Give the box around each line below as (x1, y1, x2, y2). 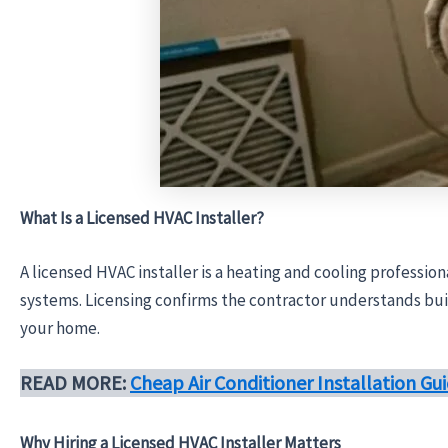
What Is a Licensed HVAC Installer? (20, 207, 264, 230)
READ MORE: (20, 370, 130, 396)
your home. (20, 316, 100, 339)
